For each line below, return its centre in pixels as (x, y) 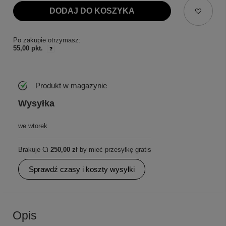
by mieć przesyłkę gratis (115, 150)
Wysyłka (36, 104)
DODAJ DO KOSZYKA (92, 11)
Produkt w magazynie (71, 85)
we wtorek (33, 126)
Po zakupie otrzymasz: (47, 40)
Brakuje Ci (34, 150)
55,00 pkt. (28, 48)
